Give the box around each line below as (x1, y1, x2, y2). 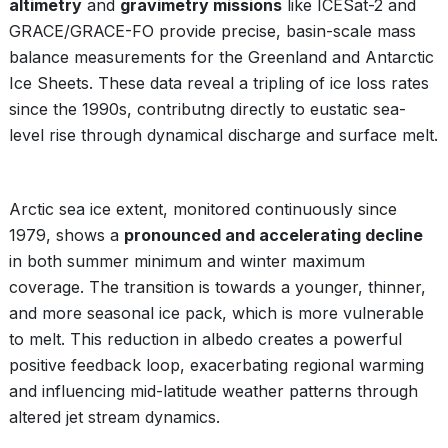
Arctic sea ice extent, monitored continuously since (9, 199, 397, 219)
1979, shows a (9, 225, 124, 245)
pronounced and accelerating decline (124, 225, 423, 245)
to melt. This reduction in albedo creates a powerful (9, 329, 402, 349)
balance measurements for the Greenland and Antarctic (9, 47, 434, 67)
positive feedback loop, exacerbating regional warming (9, 355, 424, 375)
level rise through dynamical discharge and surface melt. (9, 125, 438, 145)
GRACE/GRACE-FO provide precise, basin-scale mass (9, 21, 416, 41)
